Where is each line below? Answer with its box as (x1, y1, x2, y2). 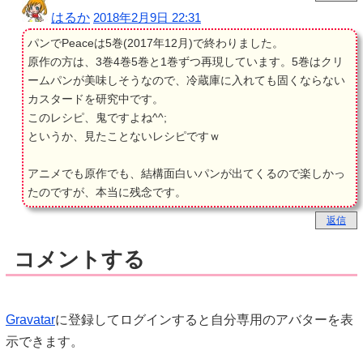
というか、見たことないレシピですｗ (28, 129, 220, 143)
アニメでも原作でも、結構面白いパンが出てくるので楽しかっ (28, 166, 345, 180)
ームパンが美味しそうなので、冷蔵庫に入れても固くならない (28, 73, 345, 87)
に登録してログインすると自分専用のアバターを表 (55, 312, 353, 327)
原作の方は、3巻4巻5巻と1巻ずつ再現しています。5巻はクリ (28, 54, 344, 68)
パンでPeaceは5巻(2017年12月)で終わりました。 (28, 36, 284, 49)
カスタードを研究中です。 (28, 92, 164, 105)
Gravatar (6, 312, 55, 327)
